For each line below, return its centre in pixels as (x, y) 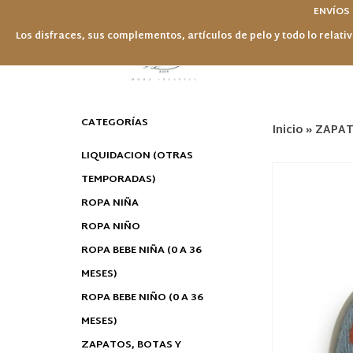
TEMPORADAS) (118, 180)
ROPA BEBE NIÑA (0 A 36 (141, 251)
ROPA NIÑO (110, 227)
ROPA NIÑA (110, 203)
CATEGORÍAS (114, 123)
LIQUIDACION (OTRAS (137, 156)
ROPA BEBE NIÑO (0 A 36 (142, 298)
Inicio (287, 130)
